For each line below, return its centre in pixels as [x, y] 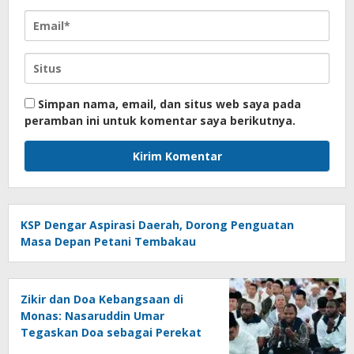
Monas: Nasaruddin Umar [92, 316]
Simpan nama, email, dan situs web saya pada [169, 104]
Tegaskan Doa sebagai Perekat [111, 333]
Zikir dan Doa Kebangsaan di [102, 299]
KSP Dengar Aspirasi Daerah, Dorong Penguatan [157, 225]
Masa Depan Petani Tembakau [108, 242]
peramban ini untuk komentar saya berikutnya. [160, 121]
